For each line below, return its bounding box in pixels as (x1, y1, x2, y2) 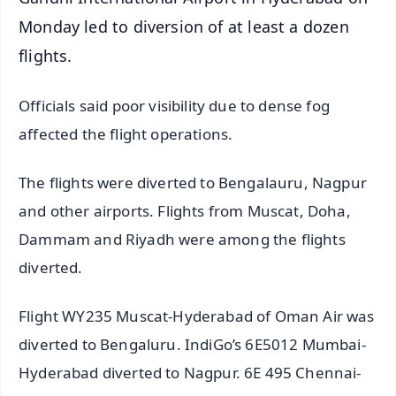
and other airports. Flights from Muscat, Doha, (19, 200, 351, 221)
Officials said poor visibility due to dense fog (19, 95, 330, 116)
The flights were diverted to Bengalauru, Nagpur (19, 171, 367, 193)
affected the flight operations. (19, 123, 233, 144)
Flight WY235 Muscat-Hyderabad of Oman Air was (19, 305, 375, 326)
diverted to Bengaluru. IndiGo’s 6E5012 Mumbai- (19, 333, 366, 354)
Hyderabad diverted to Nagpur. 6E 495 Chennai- (19, 362, 362, 383)
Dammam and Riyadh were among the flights (19, 228, 346, 249)
